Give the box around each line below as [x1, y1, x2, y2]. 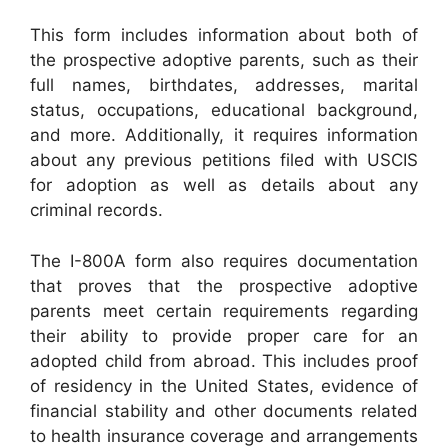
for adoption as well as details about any [30, 175, 418, 196]
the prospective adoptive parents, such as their [30, 50, 418, 71]
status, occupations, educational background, [30, 100, 418, 121]
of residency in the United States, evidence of [30, 375, 418, 396]
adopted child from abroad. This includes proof [30, 350, 418, 371]
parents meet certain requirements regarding [30, 300, 418, 321]
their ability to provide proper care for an [30, 325, 418, 346]
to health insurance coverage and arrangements [30, 425, 418, 446]
